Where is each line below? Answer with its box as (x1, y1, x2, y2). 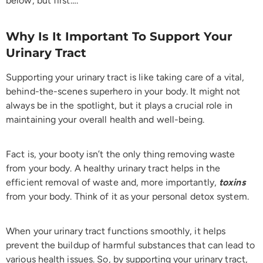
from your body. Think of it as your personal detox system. (6, 190, 251, 202)
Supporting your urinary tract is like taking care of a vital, (6, 71, 245, 83)
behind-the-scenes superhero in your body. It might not (6, 85, 241, 97)
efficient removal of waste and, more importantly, (6, 176, 220, 188)
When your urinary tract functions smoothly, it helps (6, 225, 226, 237)
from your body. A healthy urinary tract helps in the (6, 162, 221, 174)
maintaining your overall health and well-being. (6, 113, 204, 125)
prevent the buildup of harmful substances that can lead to (6, 239, 255, 251)
